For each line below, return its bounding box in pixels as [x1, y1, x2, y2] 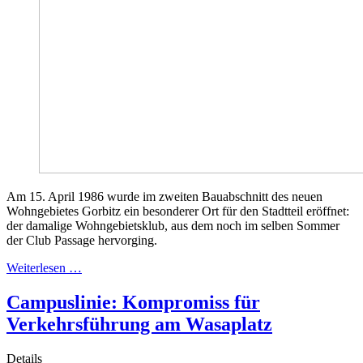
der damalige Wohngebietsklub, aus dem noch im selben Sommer [6, 218, 340, 233]
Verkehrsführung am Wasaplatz [6, 313, 272, 335]
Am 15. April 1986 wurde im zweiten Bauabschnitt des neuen [6, 189, 322, 203]
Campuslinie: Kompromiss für [6, 291, 260, 313]
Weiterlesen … [6, 260, 82, 275]
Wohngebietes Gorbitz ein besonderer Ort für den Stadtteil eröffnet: [6, 203, 349, 218]
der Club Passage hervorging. [6, 233, 157, 247]
